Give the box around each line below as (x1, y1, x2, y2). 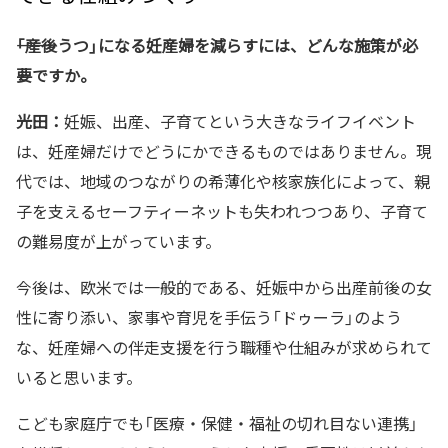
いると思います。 (16, 364, 142, 389)
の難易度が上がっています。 (16, 228, 221, 253)
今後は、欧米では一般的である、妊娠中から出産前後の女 (16, 274, 432, 299)
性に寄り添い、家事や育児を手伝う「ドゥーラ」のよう (16, 304, 402, 329)
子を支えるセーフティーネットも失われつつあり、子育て (16, 198, 428, 223)
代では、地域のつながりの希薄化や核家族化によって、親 (16, 168, 430, 193)
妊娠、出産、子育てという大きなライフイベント (64, 108, 416, 133)
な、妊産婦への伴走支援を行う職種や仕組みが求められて (16, 334, 432, 359)
